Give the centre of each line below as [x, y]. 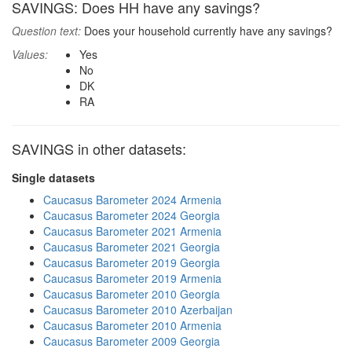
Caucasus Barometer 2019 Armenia [132, 278]
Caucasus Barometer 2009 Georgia [132, 341]
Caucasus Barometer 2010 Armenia [132, 325]
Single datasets [53, 178]
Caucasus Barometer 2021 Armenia [132, 231]
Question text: [46, 31]
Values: [30, 54]
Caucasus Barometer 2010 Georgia [132, 294]
